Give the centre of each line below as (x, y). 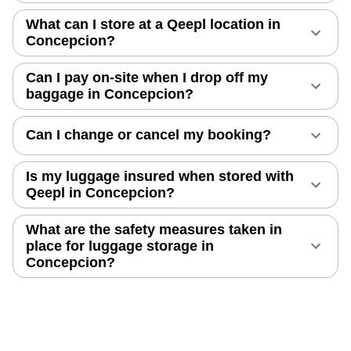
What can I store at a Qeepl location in (153, 24)
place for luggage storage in (120, 246)
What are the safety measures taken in (154, 229)
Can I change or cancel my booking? (148, 135)
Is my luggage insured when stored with (160, 176)
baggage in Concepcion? (110, 94)
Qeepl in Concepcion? (100, 192)
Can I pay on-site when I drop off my (147, 77)
